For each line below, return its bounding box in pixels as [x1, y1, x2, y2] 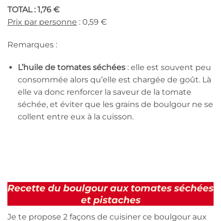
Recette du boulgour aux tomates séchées [7, 182, 214, 194]
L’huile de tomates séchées [17, 62, 125, 72]
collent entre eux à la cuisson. [17, 111, 134, 121]
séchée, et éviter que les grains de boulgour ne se [17, 99, 213, 109]
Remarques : [7, 39, 57, 49]
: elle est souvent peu [125, 62, 211, 72]
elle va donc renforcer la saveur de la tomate [17, 87, 191, 97]
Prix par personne [7, 17, 77, 27]
